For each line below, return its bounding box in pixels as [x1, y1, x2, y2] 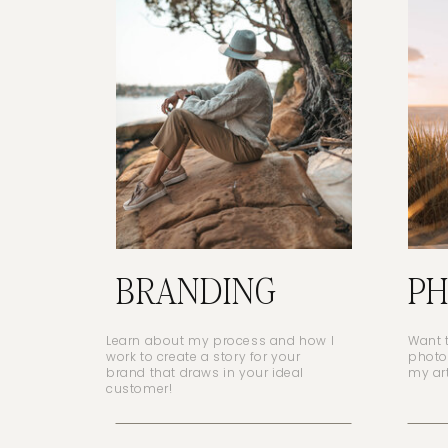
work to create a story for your [106, 348, 301, 365]
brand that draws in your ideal [106, 364, 305, 381]
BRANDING [116, 275, 276, 311]
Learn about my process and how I [106, 332, 335, 349]
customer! [106, 380, 173, 397]
